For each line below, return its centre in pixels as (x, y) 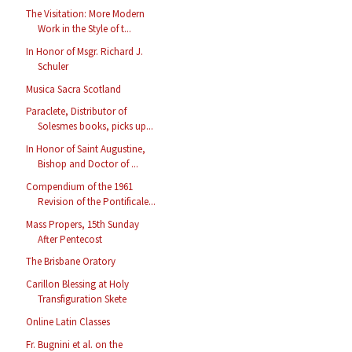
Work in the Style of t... (85, 29)
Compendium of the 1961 (80, 186)
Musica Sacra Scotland (74, 89)
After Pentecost (70, 239)
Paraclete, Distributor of (77, 112)
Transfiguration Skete (82, 299)
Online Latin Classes (68, 321)
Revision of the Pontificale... (97, 201)
